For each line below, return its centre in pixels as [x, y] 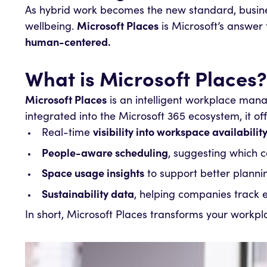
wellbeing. [51, 28]
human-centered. [68, 44]
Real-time [67, 134]
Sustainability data [88, 195]
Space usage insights [93, 175]
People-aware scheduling [105, 154]
